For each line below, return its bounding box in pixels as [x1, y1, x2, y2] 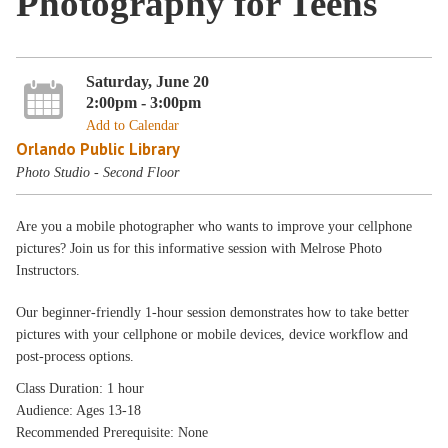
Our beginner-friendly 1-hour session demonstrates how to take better [16, 305, 410, 320]
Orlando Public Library [16, 137, 181, 160]
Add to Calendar [85, 117, 179, 133]
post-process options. [16, 349, 135, 364]
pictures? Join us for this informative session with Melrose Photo [16, 241, 383, 256]
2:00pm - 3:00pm [85, 92, 201, 112]
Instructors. [16, 263, 81, 278]
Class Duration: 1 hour [16, 381, 145, 396]
